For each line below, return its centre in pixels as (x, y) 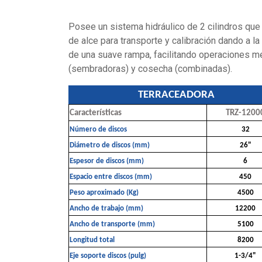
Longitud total (92, 176)
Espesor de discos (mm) (107, 97)
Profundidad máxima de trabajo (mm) (130, 208)
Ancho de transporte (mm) (112, 160)
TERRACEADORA (176, 31)
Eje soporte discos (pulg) (108, 192)
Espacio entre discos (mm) (111, 113)
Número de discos (98, 65)
